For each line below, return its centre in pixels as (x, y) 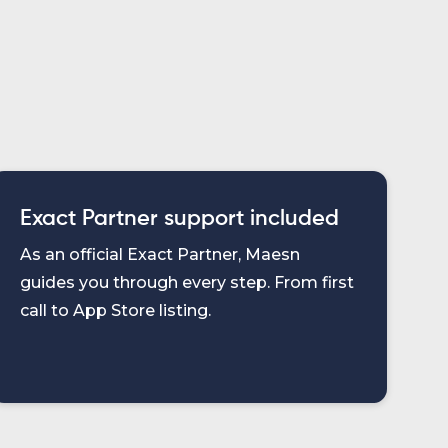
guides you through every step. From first (187, 282)
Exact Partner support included (180, 219)
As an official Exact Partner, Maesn (160, 254)
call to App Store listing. (116, 310)
